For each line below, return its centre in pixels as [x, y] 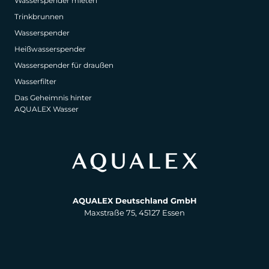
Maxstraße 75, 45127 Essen [134, 212]
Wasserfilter [35, 81]
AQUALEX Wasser [47, 109]
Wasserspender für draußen [64, 65]
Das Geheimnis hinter [53, 97]
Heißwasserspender [50, 49]
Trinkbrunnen [39, 16]
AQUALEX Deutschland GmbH [134, 200]
